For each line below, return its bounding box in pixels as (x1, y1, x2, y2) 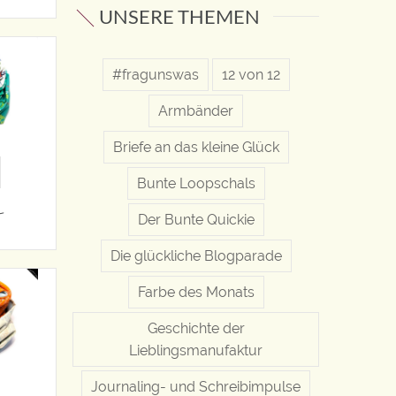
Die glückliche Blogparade (110, 247, 282, 264)
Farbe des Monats (137, 283, 255, 301)
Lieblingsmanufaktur (129, 341, 263, 359)
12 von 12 (221, 65, 280, 83)
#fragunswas (111, 65, 199, 83)
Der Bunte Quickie (137, 210, 255, 228)
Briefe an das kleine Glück (112, 138, 279, 156)
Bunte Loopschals (136, 174, 255, 192)
